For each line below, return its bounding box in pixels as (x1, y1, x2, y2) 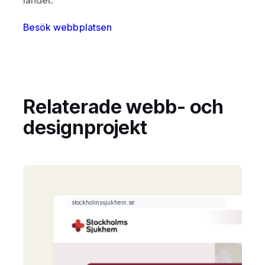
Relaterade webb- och (23, 95, 224, 119)
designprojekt (23, 115, 148, 140)
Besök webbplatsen (23, 21, 112, 33)
